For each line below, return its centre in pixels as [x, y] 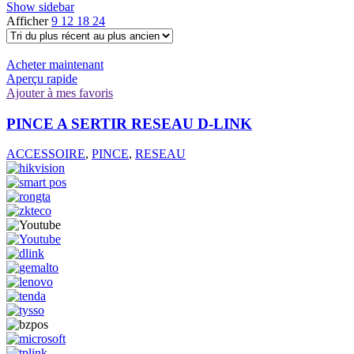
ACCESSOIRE [46, 154]
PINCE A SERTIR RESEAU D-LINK [129, 123]
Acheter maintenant [55, 64]
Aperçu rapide [42, 78]
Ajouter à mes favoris [60, 92]
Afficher [29, 21]
